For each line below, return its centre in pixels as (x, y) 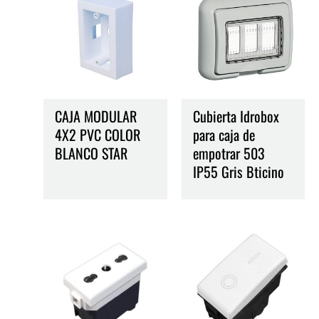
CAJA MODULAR (96, 116)
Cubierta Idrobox (236, 116)
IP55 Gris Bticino (238, 171)
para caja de (224, 134)
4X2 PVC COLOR (98, 134)
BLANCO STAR (91, 153)
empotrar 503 (229, 153)
